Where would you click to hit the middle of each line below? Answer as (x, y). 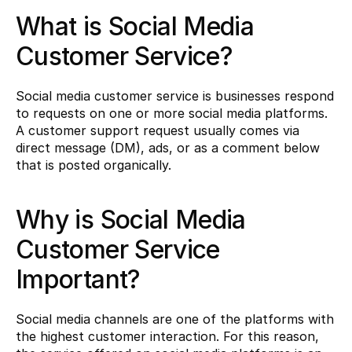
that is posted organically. (93, 165)
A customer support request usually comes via (158, 130)
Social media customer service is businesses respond (175, 95)
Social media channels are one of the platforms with (175, 319)
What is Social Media (135, 26)
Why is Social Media (131, 219)
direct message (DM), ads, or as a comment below (168, 147)
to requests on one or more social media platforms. (172, 113)
